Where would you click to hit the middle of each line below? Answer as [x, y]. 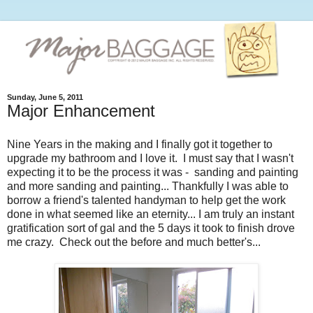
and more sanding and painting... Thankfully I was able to [148, 186]
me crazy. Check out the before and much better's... [135, 242]
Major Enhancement [81, 110]
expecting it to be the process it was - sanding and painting [153, 172]
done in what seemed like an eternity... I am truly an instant [151, 214]
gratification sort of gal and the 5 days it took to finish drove [151, 228]
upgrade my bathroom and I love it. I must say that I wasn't [150, 158]
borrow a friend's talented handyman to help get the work [146, 200]
